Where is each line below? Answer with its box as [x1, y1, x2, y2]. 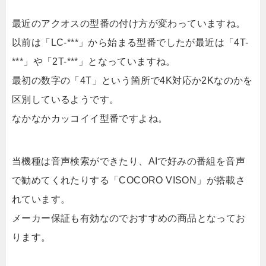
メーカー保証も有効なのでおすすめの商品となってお [12, 213, 246, 224]
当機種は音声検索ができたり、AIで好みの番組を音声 [12, 156, 245, 167]
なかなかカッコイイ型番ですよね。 [12, 113, 168, 124]
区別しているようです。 [12, 94, 119, 105]
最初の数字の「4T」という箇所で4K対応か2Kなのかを [12, 75, 253, 86]
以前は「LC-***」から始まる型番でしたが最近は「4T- [12, 37, 249, 48]
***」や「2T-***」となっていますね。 [12, 56, 176, 67]
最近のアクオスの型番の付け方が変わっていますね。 [12, 18, 246, 29]
